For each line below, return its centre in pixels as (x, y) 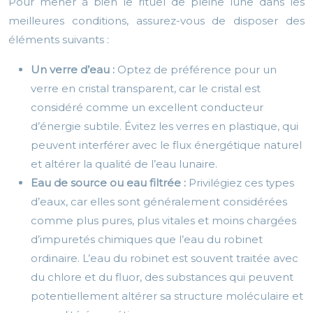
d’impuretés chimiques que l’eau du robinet (147, 240)
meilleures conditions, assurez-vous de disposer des (156, 21)
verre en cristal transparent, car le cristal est (146, 89)
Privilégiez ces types (241, 183)
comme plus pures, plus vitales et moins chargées (163, 221)
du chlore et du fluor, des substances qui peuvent (162, 277)
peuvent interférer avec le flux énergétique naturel (166, 145)
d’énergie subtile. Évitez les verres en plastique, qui (165, 126)
